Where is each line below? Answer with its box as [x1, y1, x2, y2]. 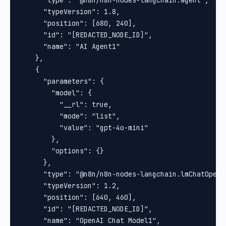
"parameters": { [19, 77, 104, 86]
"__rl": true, [19, 100, 112, 109]
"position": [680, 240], [19, 19, 136, 28]
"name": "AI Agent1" [19, 42, 120, 51]
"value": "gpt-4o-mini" [19, 123, 148, 133]
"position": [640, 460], [19, 193, 136, 202]
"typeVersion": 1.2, [19, 181, 120, 191]
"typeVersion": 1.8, [19, 7, 120, 17]
